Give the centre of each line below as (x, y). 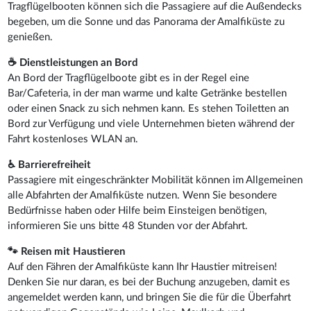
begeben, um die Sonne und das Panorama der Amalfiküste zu (146, 22)
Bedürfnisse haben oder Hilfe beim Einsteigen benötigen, (137, 210)
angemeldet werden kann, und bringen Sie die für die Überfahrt (150, 297)
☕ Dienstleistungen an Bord (73, 62)
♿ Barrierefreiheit (50, 165)
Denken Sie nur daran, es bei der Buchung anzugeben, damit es (149, 282)
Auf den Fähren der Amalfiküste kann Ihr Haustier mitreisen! (143, 267)
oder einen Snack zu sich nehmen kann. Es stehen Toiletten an (149, 108)
